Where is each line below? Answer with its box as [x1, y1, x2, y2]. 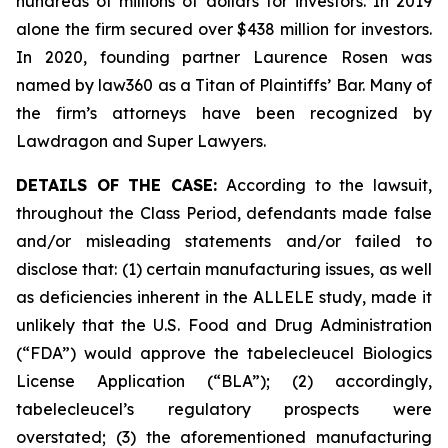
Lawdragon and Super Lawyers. [16, 131, 266, 151]
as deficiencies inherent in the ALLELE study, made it [16, 287, 432, 307]
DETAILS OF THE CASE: [16, 175, 227, 195]
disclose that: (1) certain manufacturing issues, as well [16, 259, 432, 279]
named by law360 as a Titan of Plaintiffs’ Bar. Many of [16, 75, 432, 95]
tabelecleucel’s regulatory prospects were [16, 399, 432, 419]
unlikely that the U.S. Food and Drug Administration [16, 315, 432, 335]
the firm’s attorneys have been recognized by [16, 103, 432, 123]
